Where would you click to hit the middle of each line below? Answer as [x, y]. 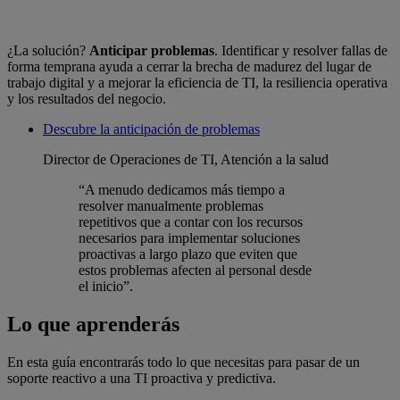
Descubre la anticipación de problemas [151, 129]
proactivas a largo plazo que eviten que [188, 254]
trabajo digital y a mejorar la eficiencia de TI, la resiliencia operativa [197, 83]
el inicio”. [106, 287]
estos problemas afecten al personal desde [195, 271]
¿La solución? [48, 51]
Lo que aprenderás [93, 325]
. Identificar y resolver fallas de [301, 51]
